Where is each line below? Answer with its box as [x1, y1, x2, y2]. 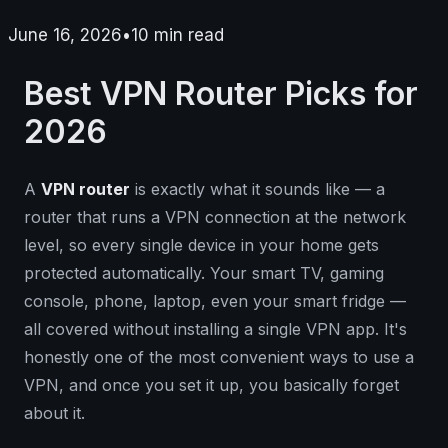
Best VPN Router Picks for [24, 74, 418, 114]
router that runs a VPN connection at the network [24, 207, 406, 228]
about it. [24, 403, 85, 424]
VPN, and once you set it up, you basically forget [24, 375, 399, 396]
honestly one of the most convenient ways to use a [24, 347, 414, 368]
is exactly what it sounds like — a [130, 179, 385, 200]
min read [149, 24, 224, 45]
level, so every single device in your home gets [24, 235, 379, 256]
